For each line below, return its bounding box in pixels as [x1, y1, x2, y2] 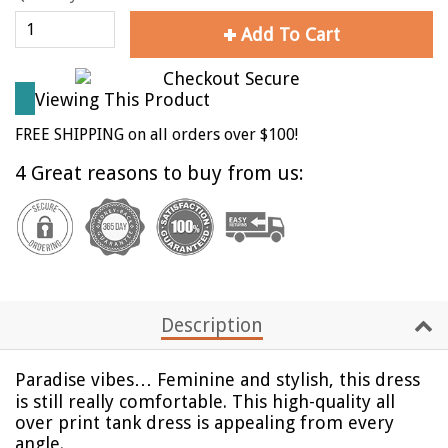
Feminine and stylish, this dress [157, 368, 420, 390]
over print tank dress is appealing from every [15, 411, 394, 433]
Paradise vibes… [15, 368, 152, 390]
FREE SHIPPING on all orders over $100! [15, 125, 298, 144]
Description [160, 313, 263, 337]
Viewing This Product [35, 89, 210, 110]
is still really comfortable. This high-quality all [15, 390, 395, 412]
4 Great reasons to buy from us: [15, 161, 304, 185]
